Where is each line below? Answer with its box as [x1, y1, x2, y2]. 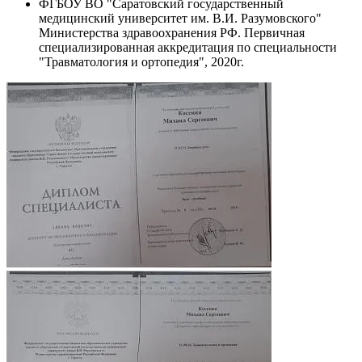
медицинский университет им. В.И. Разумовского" [39, 11, 322, 25]
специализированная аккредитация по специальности [39, 40, 337, 54]
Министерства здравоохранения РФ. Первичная [39, 26, 305, 40]
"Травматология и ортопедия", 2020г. [39, 55, 244, 69]
